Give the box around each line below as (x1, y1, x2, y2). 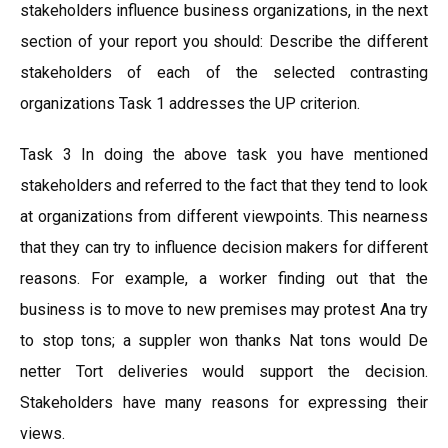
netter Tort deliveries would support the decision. (20, 362, 428, 381)
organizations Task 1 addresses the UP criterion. (20, 94, 360, 113)
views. (20, 424, 65, 443)
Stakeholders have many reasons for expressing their (20, 393, 428, 412)
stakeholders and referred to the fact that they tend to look (20, 176, 428, 195)
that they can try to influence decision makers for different (20, 238, 428, 257)
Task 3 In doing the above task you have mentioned (20, 145, 428, 164)
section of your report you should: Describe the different (20, 32, 428, 51)
